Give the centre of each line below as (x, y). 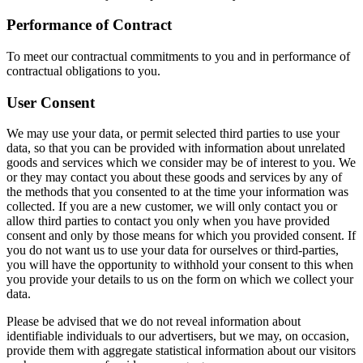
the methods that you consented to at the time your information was (177, 192)
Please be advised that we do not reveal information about (154, 322)
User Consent (51, 102)
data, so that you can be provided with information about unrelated (176, 148)
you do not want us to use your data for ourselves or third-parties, (173, 250)
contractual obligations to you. (83, 71)
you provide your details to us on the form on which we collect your (180, 280)
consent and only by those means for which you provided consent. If (181, 236)
